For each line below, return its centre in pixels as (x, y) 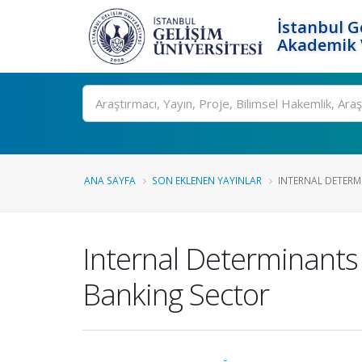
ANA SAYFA (110, 180)
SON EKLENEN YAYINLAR (207, 180)
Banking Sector (176, 294)
